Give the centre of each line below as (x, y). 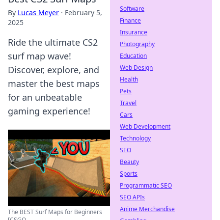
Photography (137, 44)
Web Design (136, 68)
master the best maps (54, 83)
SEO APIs (132, 197)
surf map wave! (40, 56)
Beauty (129, 162)
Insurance (134, 32)
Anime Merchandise (147, 209)
